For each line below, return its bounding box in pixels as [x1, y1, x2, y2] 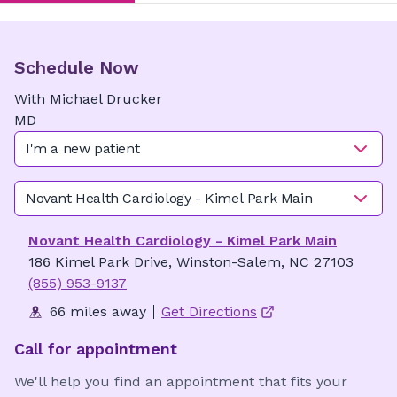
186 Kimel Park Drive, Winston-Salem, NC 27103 [28, 253, 354, 270]
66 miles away [50, 303, 146, 320]
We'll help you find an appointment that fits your [14, 373, 347, 390]
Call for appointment [14, 339, 177, 358]
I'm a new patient [26, 140, 140, 157]
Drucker [106, 90, 162, 107]
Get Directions [161, 303, 257, 320]
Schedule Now [14, 57, 139, 78]
